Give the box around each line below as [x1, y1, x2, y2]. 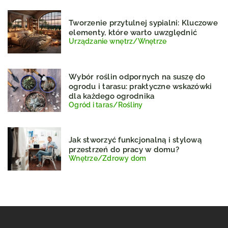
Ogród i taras [69, 100, 113, 109]
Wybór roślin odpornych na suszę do [69, 72, 206, 81]
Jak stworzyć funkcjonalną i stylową [69, 135, 202, 145]
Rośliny [118, 100, 143, 109]
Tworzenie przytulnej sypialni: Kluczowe [69, 18, 218, 28]
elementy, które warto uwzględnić [69, 28, 197, 38]
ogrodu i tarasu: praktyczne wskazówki [69, 81, 212, 91]
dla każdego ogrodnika [69, 91, 155, 101]
